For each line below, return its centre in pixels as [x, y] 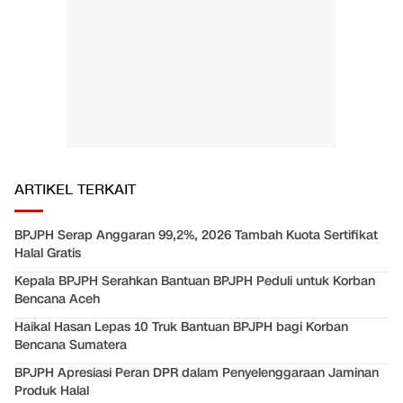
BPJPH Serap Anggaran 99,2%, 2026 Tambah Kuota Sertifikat [196, 235]
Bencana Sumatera [71, 345]
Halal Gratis [48, 253]
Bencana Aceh [57, 299]
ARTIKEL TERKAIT [75, 190]
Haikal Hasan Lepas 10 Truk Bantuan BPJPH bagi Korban [181, 327]
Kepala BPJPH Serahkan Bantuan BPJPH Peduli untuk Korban [195, 281]
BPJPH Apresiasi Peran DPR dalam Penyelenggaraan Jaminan [197, 372]
